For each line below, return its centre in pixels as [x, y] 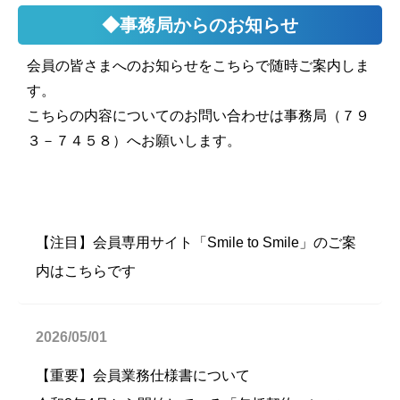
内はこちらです [86, 271]
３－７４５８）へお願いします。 [134, 141]
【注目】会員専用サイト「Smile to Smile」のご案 [196, 242]
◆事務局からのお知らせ [200, 25]
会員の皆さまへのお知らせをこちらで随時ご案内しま [198, 66]
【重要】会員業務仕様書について [143, 375]
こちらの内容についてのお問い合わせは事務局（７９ [198, 116]
